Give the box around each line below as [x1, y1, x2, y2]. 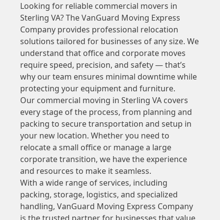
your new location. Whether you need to [20, 130, 169, 141]
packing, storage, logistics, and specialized [20, 189, 178, 200]
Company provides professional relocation [20, 24, 178, 35]
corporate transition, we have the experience [20, 153, 187, 165]
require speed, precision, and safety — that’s [20, 59, 186, 70]
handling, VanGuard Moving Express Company [20, 200, 193, 212]
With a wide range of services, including [20, 177, 167, 188]
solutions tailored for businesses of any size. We [20, 35, 199, 47]
